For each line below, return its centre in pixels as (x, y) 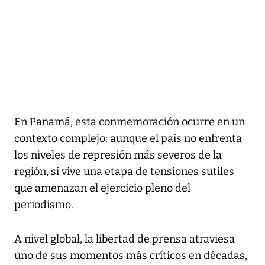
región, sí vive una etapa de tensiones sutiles (124, 171)
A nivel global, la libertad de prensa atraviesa (125, 239)
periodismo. (44, 204)
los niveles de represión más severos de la (118, 155)
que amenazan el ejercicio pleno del (102, 188)
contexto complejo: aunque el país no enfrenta (128, 138)
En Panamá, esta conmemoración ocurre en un (130, 122)
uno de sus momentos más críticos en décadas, (131, 255)
